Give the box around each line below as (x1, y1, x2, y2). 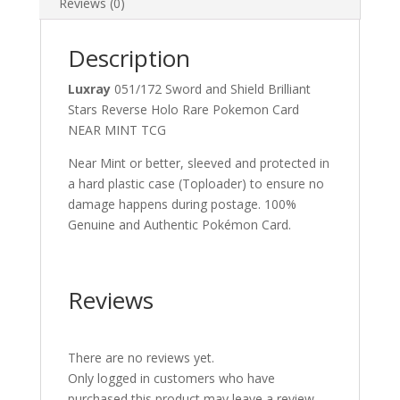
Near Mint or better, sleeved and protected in (67, 154, 329, 171)
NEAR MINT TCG (67, 121, 166, 138)
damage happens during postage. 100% (67, 196, 296, 212)
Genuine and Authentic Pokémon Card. (67, 216, 291, 233)
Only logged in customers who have (67, 370, 275, 387)
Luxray (67, 80, 114, 97)
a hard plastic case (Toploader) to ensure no (67, 175, 324, 192)
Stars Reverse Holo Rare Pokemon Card (67, 101, 299, 118)
